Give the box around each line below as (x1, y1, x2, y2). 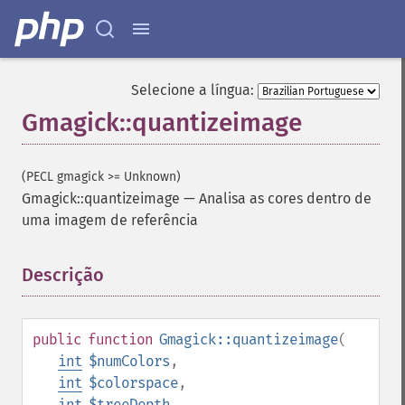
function (88, 331, 153, 348)
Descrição (22, 264, 104, 286)
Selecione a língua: (131, 81, 254, 99)
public (33, 331, 81, 348)
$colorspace (89, 374, 178, 391)
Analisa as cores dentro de (199, 190, 372, 207)
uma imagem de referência (22, 212, 198, 229)
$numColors (89, 353, 170, 370)
